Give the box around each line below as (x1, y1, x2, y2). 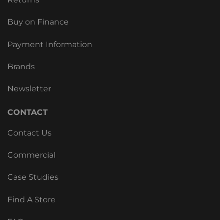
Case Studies (7, 172, 58, 182)
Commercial (7, 150, 55, 160)
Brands (7, 61, 35, 71)
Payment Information (7, 39, 92, 49)
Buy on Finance (7, 17, 69, 27)
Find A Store (7, 194, 55, 204)
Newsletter (7, 84, 51, 94)
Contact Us (7, 128, 52, 137)
